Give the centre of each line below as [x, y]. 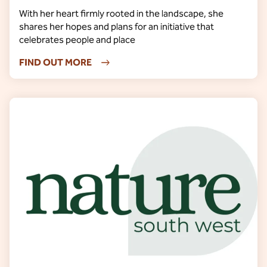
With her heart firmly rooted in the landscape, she [121, 13]
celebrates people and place [77, 40]
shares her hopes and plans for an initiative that [117, 27]
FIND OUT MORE [55, 62]
